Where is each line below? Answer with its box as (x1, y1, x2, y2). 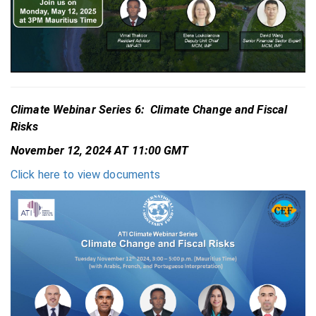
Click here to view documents (11, 168, 161, 182)
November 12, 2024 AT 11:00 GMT (11, 144, 189, 158)
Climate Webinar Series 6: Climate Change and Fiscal (11, 103, 288, 117)
